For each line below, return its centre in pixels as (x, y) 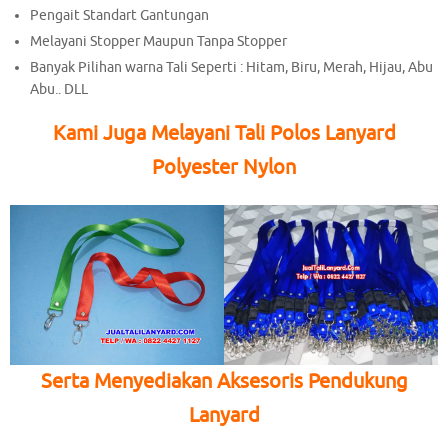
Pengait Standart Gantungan (120, 16)
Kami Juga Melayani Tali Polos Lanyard (224, 133)
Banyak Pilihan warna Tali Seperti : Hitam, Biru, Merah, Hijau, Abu (232, 68)
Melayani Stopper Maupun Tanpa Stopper (159, 42)
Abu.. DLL (59, 90)
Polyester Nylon (224, 167)
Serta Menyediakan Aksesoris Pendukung (224, 382)
